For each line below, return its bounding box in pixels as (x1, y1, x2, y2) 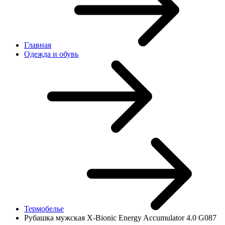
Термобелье (24, 204, 64, 213)
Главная (24, 41, 51, 49)
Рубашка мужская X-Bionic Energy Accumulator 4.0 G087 (24, 213, 216, 222)
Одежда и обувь (24, 50, 78, 58)
